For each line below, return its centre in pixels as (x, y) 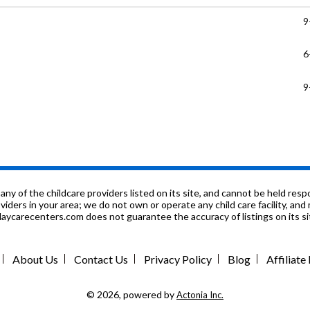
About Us (35, 259)
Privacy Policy (178, 259)
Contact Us (101, 259)
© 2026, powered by (131, 295)
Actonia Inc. (200, 295)
